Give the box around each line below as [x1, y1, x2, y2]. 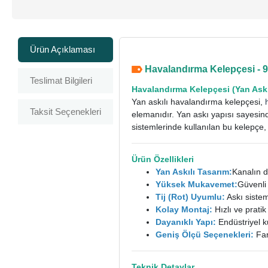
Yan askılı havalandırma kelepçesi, [132, 96, 266, 106]
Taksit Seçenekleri [30, 106, 102, 117]
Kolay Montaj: [156, 204, 213, 214]
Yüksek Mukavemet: [156, 179, 238, 189]
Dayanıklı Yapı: [156, 217, 217, 227]
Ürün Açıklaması [30, 44, 96, 54]
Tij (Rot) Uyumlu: [156, 191, 226, 202]
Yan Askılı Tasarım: [156, 166, 233, 176]
